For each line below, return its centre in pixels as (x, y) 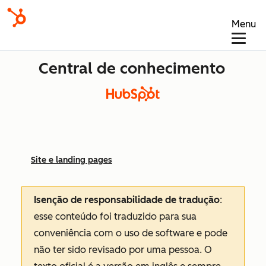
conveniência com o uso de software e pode (131, 233)
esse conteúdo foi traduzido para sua (115, 216)
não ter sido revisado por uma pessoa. (119, 250)
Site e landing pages (72, 160)
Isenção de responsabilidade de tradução (127, 200)
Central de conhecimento (132, 68)
